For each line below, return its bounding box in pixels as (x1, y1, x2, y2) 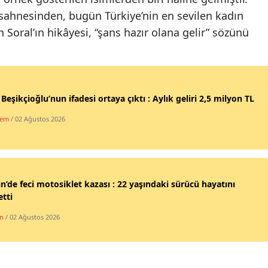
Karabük (61, 42, 95, 54)
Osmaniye (61, 92, 101, 103)
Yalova (61, 18, 86, 29)
